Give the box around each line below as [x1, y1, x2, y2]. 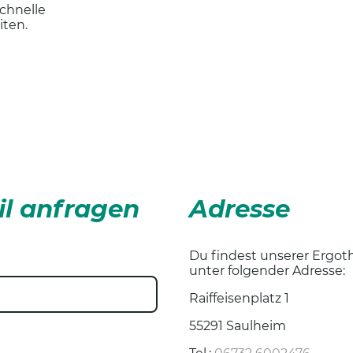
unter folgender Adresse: [189, 262, 345, 278]
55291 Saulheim [189, 318, 286, 333]
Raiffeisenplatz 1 [189, 290, 292, 306]
